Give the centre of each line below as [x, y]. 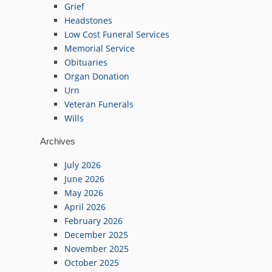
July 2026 [83, 165]
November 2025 [97, 248]
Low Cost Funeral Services [117, 34]
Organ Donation [97, 76]
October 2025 [92, 262]
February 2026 [93, 220]
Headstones [88, 20]
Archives [58, 141]
